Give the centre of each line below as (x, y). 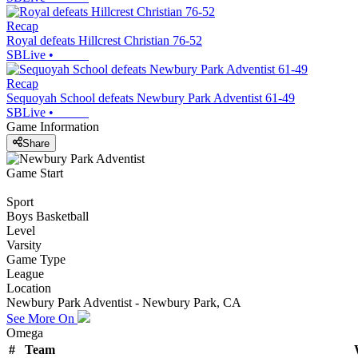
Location (29, 288)
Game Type (36, 259)
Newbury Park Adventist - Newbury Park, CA (124, 302)
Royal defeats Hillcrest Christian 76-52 (104, 41)
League (25, 273)
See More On (42, 318)
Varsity (24, 245)
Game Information (53, 127)
